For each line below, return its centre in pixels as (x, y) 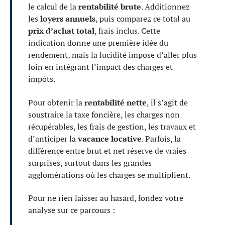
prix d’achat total (61, 31)
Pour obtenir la (56, 102)
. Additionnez (165, 7)
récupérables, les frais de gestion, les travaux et (112, 126)
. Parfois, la (161, 138)
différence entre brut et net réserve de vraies (107, 150)
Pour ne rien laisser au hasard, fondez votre (106, 198)
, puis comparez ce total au (143, 19)
